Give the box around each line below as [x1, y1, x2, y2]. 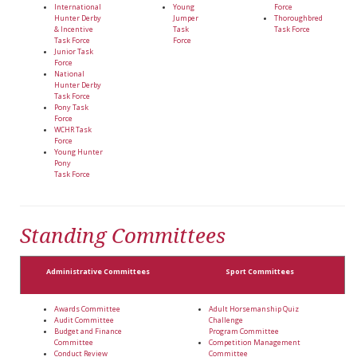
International [54, 2, 101, 13]
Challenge [209, 315, 243, 326]
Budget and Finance [54, 326, 122, 337]
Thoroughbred [274, 13, 323, 24]
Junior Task [54, 46, 93, 57]
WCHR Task [54, 124, 92, 135]
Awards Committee [54, 304, 120, 315]
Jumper [173, 13, 198, 24]
